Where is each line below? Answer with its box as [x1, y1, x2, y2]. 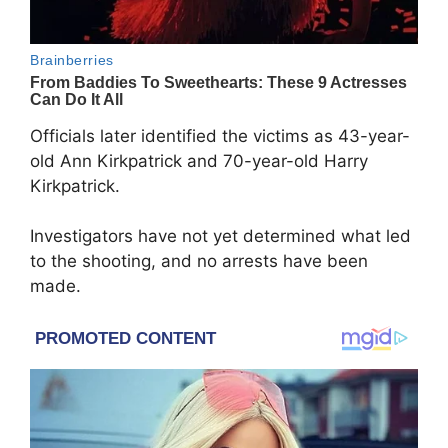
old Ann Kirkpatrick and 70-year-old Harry [30, 150, 368, 171]
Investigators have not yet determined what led [30, 226, 411, 247]
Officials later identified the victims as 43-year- [30, 125, 410, 146]
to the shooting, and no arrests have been [30, 251, 368, 272]
